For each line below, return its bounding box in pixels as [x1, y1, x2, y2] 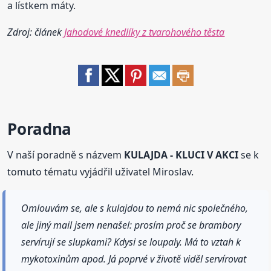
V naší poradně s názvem [7, 148, 125, 162]
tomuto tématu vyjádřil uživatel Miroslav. [7, 165, 194, 179]
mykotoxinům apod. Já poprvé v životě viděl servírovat [21, 252, 247, 266]
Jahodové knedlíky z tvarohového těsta [64, 25, 225, 39]
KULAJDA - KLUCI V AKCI [124, 148, 239, 162]
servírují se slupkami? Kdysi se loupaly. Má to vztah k [21, 235, 241, 249]
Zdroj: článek [7, 25, 65, 39]
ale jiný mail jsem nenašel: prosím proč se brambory [21, 218, 241, 232]
